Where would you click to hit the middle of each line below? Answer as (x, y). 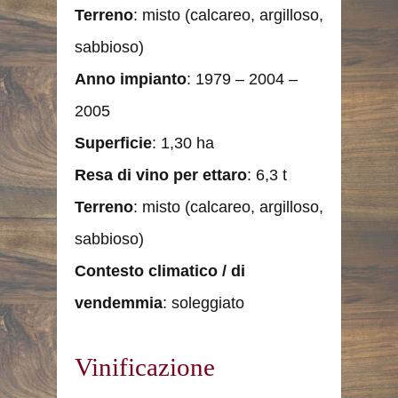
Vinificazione (145, 366)
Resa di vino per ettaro (161, 175)
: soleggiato (203, 302)
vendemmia (119, 302)
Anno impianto (131, 79)
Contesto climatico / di (160, 271)
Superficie (113, 143)
